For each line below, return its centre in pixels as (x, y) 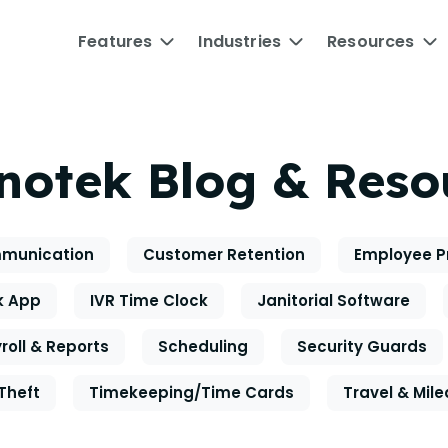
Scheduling (203, 346)
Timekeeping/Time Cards (191, 392)
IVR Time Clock (149, 300)
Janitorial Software (333, 300)
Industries (240, 41)
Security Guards (362, 346)
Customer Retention (224, 254)
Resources (371, 41)
